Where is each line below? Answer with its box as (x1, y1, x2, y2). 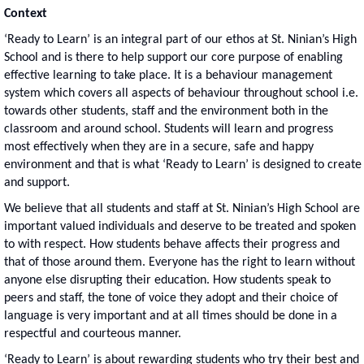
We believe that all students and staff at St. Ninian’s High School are (4, 201, 360, 215)
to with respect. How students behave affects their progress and (4, 237, 340, 251)
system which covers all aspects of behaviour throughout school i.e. (4, 86, 358, 100)
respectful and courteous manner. (4, 327, 181, 340)
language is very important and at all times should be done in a (4, 309, 337, 323)
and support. (4, 175, 70, 189)
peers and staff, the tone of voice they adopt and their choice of (4, 291, 338, 305)
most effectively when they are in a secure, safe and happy (4, 140, 314, 154)
